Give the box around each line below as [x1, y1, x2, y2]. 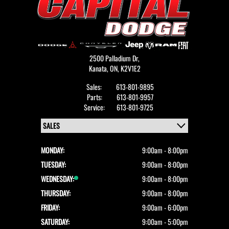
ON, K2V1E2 [109, 63, 141, 74]
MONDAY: [41, 145, 64, 155]
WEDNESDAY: [41, 173, 74, 184]
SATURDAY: [41, 216, 70, 227]
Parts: [86, 91, 104, 102]
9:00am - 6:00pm [142, 202, 188, 213]
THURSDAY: [41, 188, 71, 198]
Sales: [86, 81, 103, 92]
